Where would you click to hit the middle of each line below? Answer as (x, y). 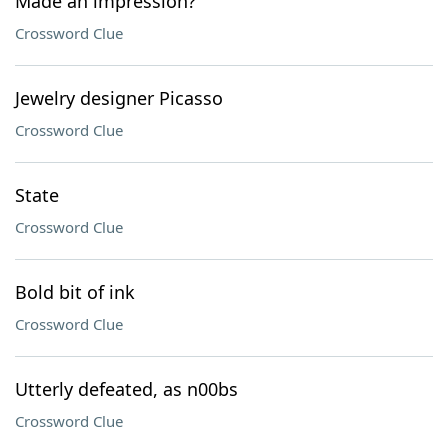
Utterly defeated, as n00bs (126, 389)
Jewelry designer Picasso (119, 98)
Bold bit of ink (75, 292)
